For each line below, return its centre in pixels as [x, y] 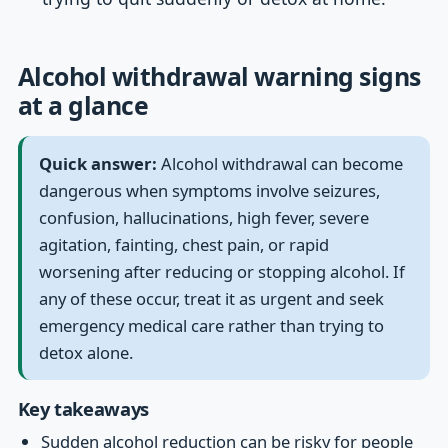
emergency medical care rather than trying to [212, 326]
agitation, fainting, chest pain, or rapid [184, 245]
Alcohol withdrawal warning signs [219, 75]
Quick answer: [98, 164]
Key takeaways [83, 409]
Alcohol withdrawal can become [280, 164]
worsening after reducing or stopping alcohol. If [222, 272]
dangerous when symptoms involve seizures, [210, 191]
